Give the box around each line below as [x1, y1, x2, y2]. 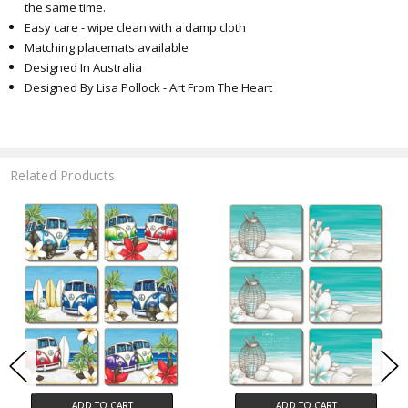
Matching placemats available [25, 38, 189, 56]
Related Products [10, 166, 116, 184]
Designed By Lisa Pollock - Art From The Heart [25, 78, 273, 96]
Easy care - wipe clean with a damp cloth [25, 18, 247, 36]
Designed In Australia [25, 58, 143, 76]
